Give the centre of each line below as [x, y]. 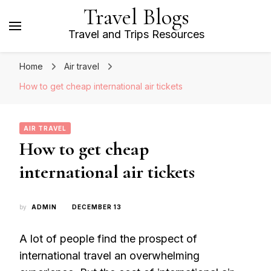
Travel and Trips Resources [136, 34]
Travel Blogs [136, 17]
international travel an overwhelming [109, 256]
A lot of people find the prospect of [108, 239]
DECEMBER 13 [97, 207]
